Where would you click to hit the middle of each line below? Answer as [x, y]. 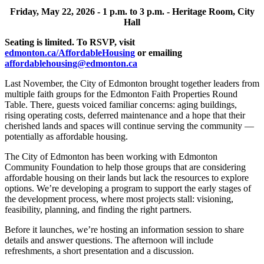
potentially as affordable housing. [66, 136]
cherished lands [34, 126]
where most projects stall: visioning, [167, 199]
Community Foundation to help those [75, 167]
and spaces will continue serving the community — [159, 126]
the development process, [53, 199]
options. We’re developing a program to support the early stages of [128, 188]
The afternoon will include [164, 240]
